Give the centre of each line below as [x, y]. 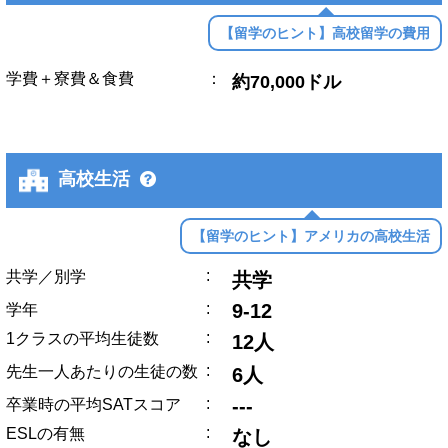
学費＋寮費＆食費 [70, 78]
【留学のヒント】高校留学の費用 [325, 32]
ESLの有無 [45, 433]
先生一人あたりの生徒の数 [102, 371]
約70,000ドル [286, 81]
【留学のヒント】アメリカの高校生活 [311, 235]
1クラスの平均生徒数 [82, 338]
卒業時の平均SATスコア [93, 404]
